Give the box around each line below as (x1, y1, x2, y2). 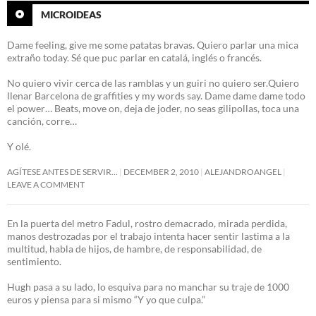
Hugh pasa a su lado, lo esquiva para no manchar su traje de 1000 (7, 280, 289, 293)
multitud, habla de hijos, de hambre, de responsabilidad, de (7, 242, 262, 255)
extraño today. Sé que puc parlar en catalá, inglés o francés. (7, 51, 262, 63)
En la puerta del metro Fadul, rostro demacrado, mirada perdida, (7, 217, 287, 229)
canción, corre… (7, 114, 77, 127)
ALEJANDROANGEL (205, 166, 281, 177)
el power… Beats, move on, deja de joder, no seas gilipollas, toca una (7, 102, 299, 114)
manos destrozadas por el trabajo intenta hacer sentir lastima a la (7, 229, 290, 242)
